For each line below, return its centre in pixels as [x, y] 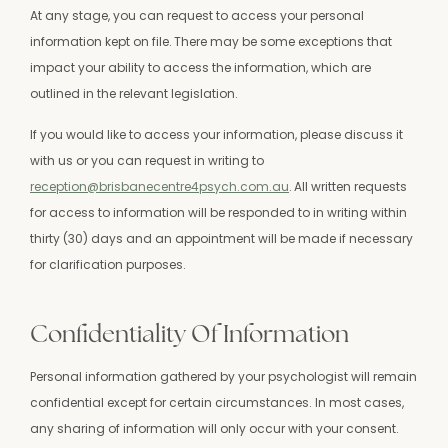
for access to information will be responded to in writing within [218, 212]
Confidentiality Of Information [189, 334]
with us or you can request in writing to [147, 160]
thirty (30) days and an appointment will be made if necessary [221, 238]
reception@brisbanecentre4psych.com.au [159, 186]
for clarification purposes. [111, 264]
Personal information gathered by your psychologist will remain [223, 377]
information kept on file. [101, 42]
